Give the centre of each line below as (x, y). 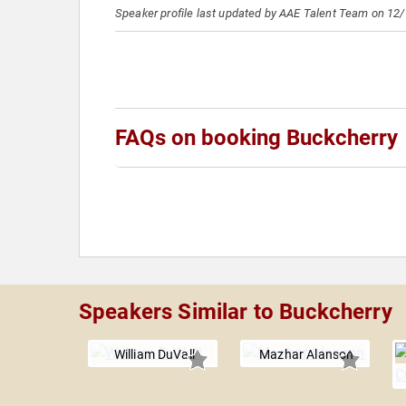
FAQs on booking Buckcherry (256, 138)
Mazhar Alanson (307, 354)
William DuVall (154, 354)
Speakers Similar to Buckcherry (236, 312)
